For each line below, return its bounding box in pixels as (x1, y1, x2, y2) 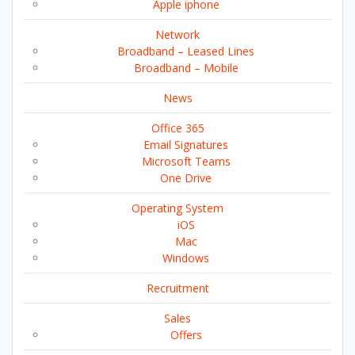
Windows (162, 250, 209, 265)
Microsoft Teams (141, 153, 231, 169)
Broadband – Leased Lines (117, 43, 254, 59)
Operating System (132, 200, 223, 216)
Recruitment (146, 280, 209, 296)
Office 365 (151, 120, 204, 136)
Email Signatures (143, 136, 228, 152)
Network (155, 26, 200, 42)
